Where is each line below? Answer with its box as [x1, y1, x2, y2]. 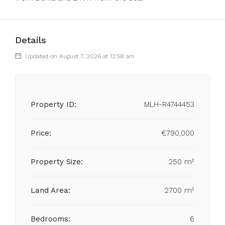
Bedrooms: [31, 214, 70, 223]
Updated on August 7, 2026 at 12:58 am [23, 53, 135, 60]
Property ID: [31, 100, 76, 109]
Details [15, 35, 46, 45]
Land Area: [31, 186, 71, 195]
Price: [31, 129, 51, 138]
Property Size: [31, 157, 83, 166]
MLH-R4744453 [144, 100, 194, 109]
